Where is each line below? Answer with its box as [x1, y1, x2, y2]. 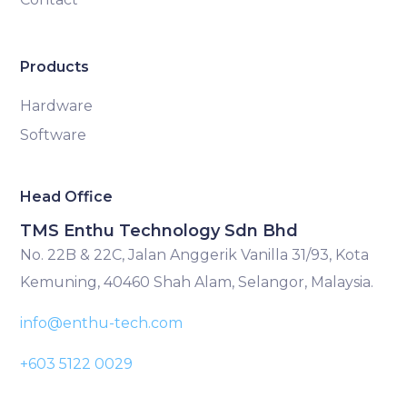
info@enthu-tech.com [20, 314, 184, 333]
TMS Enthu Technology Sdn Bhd [20, 221, 299, 242]
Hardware [20, 97, 94, 115]
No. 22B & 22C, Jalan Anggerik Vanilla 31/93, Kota [20, 246, 370, 264]
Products [20, 58, 90, 76]
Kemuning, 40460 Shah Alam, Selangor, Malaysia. [20, 273, 374, 292]
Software [20, 126, 87, 144]
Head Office [20, 188, 114, 206]
